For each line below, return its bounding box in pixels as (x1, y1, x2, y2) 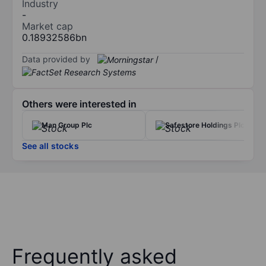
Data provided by (22, 53, 90, 64)
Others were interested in (22, 98, 137, 110)
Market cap (22, 20, 73, 32)
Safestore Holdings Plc (165, 121, 245, 130)
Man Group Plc (42, 121, 92, 130)
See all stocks (22, 141, 79, 151)
